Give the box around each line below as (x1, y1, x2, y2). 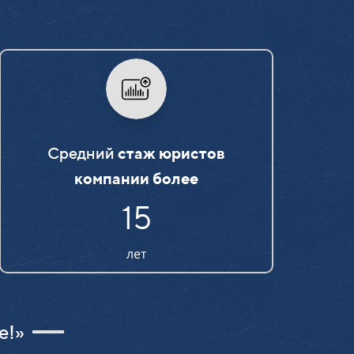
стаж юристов (118, 144, 226, 162)
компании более (74, 169, 199, 187)
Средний (47, 144, 119, 162)
